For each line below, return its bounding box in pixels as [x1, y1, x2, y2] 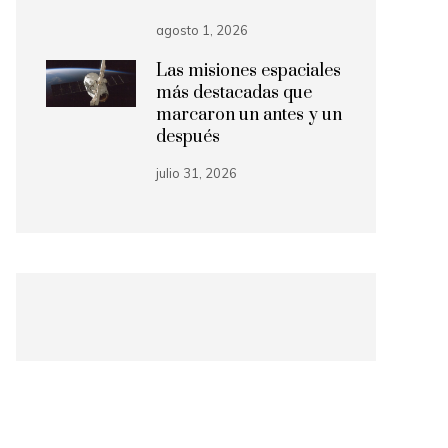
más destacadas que [156, 82, 312, 104]
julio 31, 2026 [156, 165, 237, 181]
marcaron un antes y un [156, 104, 342, 126]
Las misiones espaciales [156, 60, 341, 82]
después [156, 126, 220, 148]
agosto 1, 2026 [156, 22, 248, 38]
